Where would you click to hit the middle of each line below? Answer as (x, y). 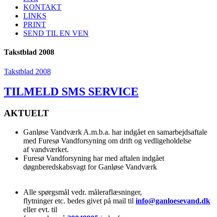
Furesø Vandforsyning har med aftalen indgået (94, 158)
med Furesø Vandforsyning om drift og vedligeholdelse (107, 141)
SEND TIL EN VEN (56, 33)
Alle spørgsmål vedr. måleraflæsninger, (83, 192)
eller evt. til (40, 210)
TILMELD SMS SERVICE (71, 92)
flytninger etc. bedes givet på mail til (79, 201)
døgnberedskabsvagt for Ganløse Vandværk (90, 167)
